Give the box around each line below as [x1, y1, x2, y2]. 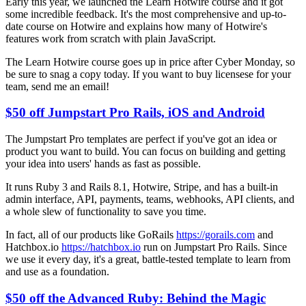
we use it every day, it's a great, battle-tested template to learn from [5, 253, 290, 266]
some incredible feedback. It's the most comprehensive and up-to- [5, 8, 286, 20]
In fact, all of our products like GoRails [5, 229, 176, 241]
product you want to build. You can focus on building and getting [5, 145, 286, 158]
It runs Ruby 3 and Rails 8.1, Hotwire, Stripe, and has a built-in [5, 181, 278, 193]
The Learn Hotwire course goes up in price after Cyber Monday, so [5, 55, 295, 68]
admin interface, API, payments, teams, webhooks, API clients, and [5, 193, 294, 206]
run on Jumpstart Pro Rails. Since [141, 241, 287, 253]
